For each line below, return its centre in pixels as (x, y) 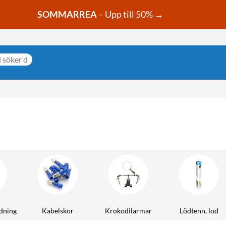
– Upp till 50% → (131, 14)
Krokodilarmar (128, 210)
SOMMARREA (67, 14)
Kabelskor (58, 210)
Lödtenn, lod (199, 210)
